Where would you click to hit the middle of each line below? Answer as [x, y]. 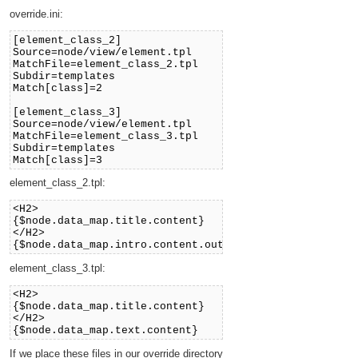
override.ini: [36, 14]
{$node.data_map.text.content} [106, 331]
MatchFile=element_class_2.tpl [106, 64]
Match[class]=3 [58, 160]
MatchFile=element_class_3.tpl [106, 136]
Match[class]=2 [58, 88]
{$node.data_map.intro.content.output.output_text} [170, 245]
